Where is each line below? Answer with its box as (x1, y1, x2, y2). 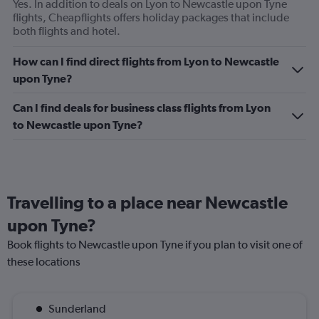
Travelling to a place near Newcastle (7, 192, 288, 213)
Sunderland (48, 302, 106, 316)
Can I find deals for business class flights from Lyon (13, 101, 271, 115)
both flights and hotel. (13, 24, 120, 38)
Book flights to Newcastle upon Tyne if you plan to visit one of (7, 238, 302, 252)
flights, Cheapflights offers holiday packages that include (13, 11, 289, 25)
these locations (7, 255, 80, 269)
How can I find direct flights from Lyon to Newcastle (13, 55, 279, 68)
